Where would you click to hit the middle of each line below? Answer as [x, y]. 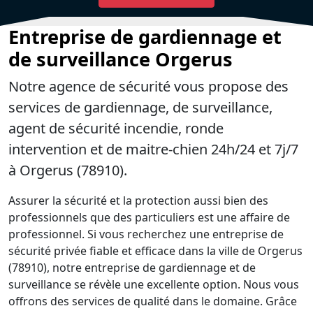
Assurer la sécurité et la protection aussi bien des [138, 201]
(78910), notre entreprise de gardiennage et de [132, 268]
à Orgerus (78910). [68, 170]
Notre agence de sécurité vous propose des [148, 86]
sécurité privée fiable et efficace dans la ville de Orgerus [155, 251]
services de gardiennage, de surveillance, [140, 107]
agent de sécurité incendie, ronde [116, 128]
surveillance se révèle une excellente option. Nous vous [154, 284]
